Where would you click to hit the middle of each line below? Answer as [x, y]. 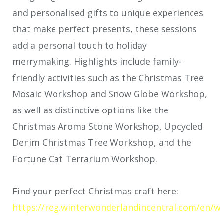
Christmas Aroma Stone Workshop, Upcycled [108, 126]
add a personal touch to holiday [80, 45]
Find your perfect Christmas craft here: [95, 191]
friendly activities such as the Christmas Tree [108, 77]
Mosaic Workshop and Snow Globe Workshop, [110, 94]
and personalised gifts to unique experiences [108, 13]
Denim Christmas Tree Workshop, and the [102, 142]
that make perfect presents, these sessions [105, 29]
